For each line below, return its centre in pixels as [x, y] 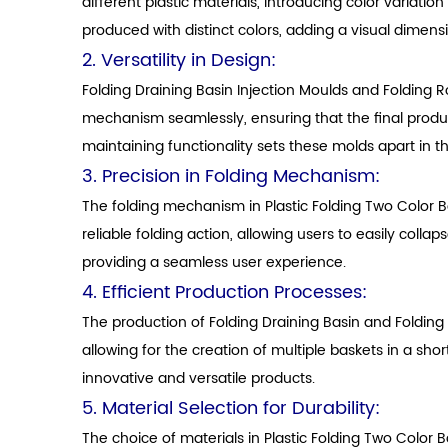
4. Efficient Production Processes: [224, 292]
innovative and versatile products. [198, 378]
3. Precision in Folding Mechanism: [231, 176]
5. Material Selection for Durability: [231, 408]
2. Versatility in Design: [179, 60]
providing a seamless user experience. [214, 262]
